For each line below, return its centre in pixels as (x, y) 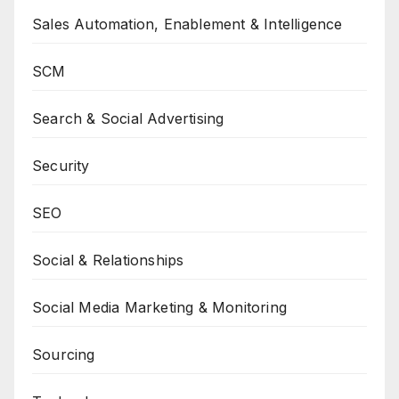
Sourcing (64, 354)
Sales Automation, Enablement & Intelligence (187, 24)
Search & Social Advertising (128, 118)
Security (61, 165)
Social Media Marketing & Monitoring (159, 307)
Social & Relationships (108, 260)
